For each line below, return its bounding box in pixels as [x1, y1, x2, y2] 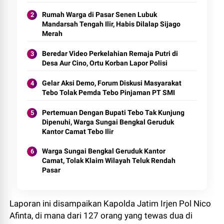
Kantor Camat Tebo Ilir [42, 127, 114, 135]
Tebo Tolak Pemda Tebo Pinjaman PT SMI [42, 88, 175, 96]
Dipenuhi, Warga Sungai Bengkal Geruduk [42, 118, 174, 126]
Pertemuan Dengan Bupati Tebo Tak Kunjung [42, 108, 185, 116]
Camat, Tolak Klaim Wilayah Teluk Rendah [42, 156, 176, 164]
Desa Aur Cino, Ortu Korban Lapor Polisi [42, 59, 168, 67]
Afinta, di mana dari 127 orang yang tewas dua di [9, 210, 193, 220]
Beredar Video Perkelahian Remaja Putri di [42, 49, 178, 57]
